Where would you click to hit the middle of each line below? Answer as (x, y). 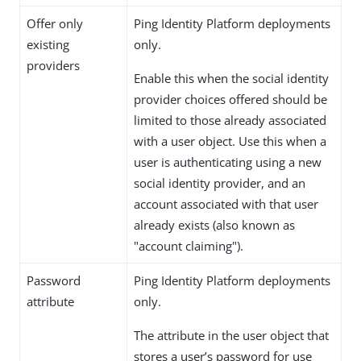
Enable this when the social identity (231, 78)
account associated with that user (226, 203)
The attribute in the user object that (231, 335)
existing (48, 44)
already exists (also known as (214, 224)
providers (53, 65)
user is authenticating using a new (228, 162)
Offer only (55, 23)
